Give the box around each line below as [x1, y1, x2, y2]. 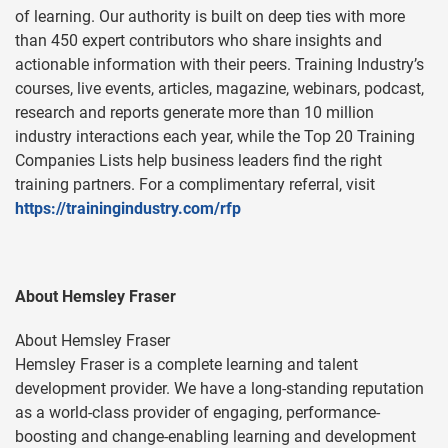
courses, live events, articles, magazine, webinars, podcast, [15, 79, 424, 98]
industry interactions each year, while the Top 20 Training [15, 127, 415, 146]
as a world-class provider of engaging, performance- [15, 403, 380, 422]
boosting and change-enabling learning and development [15, 427, 416, 446]
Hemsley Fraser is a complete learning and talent [15, 355, 358, 374]
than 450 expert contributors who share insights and [15, 31, 382, 50]
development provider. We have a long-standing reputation [15, 379, 424, 398]
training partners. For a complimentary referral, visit [15, 175, 375, 194]
